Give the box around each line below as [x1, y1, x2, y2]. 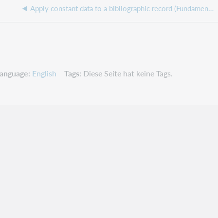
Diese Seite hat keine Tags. [83, 67, 173, 79]
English [32, 67, 56, 79]
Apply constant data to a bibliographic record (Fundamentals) [208, 2, 214, 14]
